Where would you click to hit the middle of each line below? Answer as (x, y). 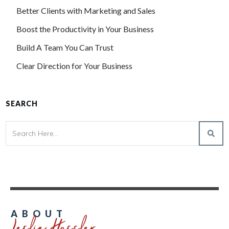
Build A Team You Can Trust (65, 48)
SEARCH (22, 104)
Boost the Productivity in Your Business (85, 29)
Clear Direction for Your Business (74, 66)
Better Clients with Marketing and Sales (86, 11)
